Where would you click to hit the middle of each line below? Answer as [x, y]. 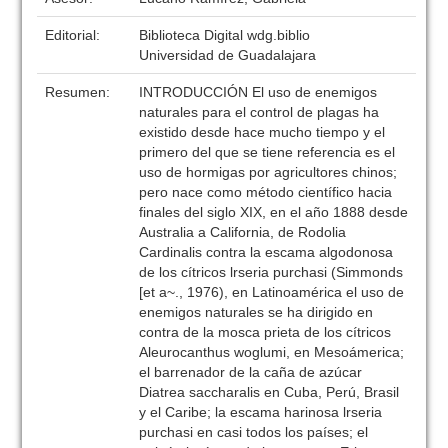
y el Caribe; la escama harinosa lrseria [261, 412]
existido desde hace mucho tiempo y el [262, 132]
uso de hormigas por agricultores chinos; [268, 172]
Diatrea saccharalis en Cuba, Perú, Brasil [269, 392]
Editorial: [75, 35]
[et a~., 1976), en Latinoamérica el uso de [272, 292]
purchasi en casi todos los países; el [254, 432]
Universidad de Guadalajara [228, 55]
